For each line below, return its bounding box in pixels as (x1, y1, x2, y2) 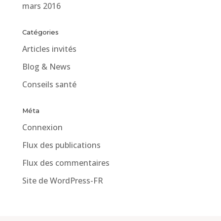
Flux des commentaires (22, 157, 110, 168)
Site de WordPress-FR (22, 175, 103, 186)
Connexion (22, 121, 63, 133)
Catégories (22, 28, 59, 36)
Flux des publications (22, 139, 101, 150)
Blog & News (22, 61, 71, 72)
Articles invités (22, 43, 76, 54)
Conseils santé (22, 78, 76, 90)
